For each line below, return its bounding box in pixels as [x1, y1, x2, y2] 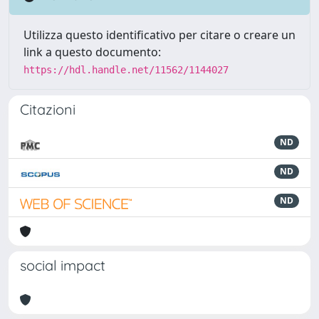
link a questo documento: [23, 43, 161, 60]
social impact [20, 256, 105, 274]
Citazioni [20, 100, 75, 118]
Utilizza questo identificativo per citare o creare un [23, 26, 296, 43]
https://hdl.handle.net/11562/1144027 [23, 63, 229, 75]
